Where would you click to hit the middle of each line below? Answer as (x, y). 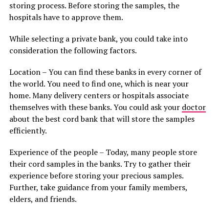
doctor (194, 107)
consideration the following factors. (73, 50)
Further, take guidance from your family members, (98, 187)
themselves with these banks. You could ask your (95, 107)
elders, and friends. (43, 199)
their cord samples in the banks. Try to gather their (100, 164)
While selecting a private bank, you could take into (98, 39)
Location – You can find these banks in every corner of (105, 72)
